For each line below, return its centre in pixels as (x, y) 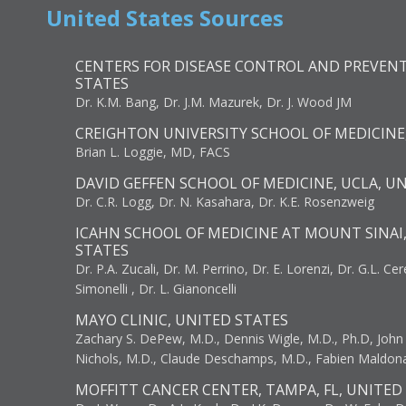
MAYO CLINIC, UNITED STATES (182, 320)
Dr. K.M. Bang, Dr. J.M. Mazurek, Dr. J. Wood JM (213, 102)
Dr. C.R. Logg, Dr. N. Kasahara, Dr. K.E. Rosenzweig (225, 202)
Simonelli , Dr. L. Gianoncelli (156, 289)
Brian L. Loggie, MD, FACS (153, 152)
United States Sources (165, 18)
